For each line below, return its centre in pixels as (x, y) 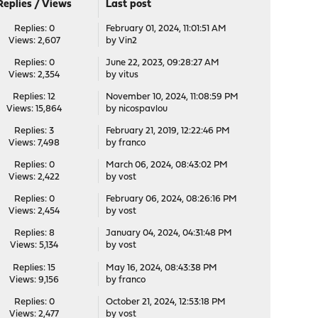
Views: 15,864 (34, 109)
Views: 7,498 (34, 143)
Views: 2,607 (34, 41)
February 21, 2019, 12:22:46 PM (168, 131)
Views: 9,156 (34, 280)
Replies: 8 (34, 233)
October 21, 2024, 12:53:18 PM (165, 302)
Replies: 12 (34, 97)
